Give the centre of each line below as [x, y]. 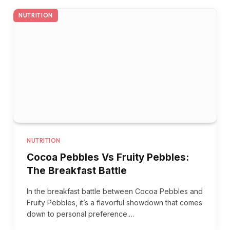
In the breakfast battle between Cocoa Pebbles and [115, 191]
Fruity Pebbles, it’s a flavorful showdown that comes [114, 203]
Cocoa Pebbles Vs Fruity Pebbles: [108, 158]
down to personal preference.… [81, 214]
